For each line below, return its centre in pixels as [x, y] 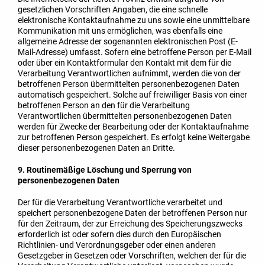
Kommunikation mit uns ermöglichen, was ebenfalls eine [120, 31]
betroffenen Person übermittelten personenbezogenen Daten [129, 84]
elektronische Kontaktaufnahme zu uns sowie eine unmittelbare [134, 20]
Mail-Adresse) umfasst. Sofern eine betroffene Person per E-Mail [135, 52]
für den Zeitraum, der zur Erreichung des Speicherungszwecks [130, 223]
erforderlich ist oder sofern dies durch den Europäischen [119, 234]
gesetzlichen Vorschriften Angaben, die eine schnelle [113, 10]
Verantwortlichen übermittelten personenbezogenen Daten [125, 116]
